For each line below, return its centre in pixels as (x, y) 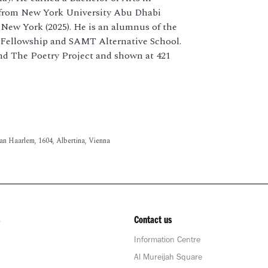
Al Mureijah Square (168, 258)
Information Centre (167, 241)
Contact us (153, 221)
